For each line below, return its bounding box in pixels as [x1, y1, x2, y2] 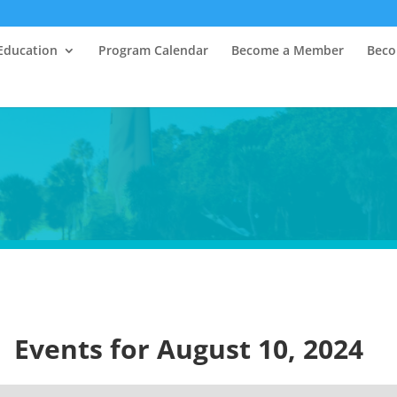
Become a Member [231, 42, 345, 58]
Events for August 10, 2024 [14, 331, 364, 367]
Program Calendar [98, 42, 209, 58]
